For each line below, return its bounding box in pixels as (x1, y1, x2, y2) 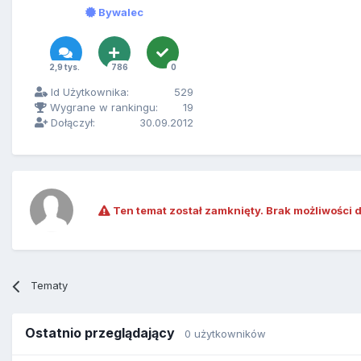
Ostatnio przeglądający (25, 325, 185, 342)
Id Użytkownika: (48, 85, 129, 99)
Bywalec (95, 6, 143, 19)
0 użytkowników (185, 327, 266, 341)
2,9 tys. (48, 62, 80, 73)
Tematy (31, 279, 68, 293)
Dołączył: (48, 116, 95, 130)
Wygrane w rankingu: (47, 101, 158, 114)
